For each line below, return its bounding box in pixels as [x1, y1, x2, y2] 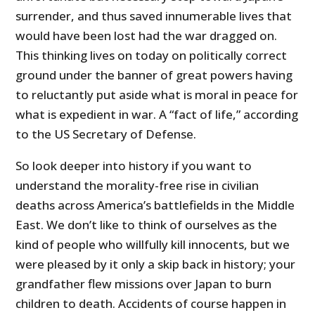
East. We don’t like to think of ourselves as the [15, 217, 278, 233]
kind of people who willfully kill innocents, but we [15, 236, 290, 253]
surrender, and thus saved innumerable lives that [15, 8, 292, 25]
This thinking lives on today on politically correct [15, 47, 288, 64]
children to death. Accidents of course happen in [15, 295, 287, 312]
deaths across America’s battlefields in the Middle [15, 197, 295, 214]
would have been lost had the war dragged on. [15, 27, 278, 44]
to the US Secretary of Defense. [15, 126, 197, 143]
